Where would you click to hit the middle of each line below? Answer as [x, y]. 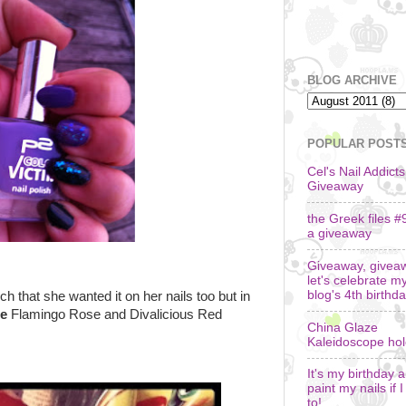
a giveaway [339, 233]
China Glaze [343, 327]
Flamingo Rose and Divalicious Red [115, 314]
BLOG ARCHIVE [352, 80]
